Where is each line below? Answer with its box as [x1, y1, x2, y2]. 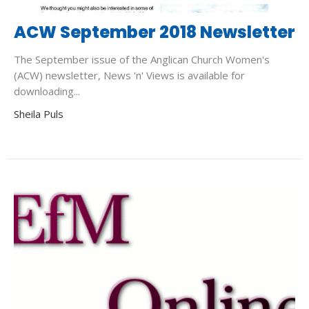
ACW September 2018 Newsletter [14, 20, 295, 43]
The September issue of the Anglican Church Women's [14, 52, 270, 66]
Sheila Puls [14, 106, 63, 121]
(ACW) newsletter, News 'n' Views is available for [14, 68, 245, 82]
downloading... [14, 83, 80, 98]
